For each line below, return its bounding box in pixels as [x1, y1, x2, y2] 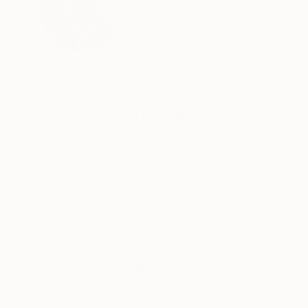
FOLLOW [259, 29, 303, 41]
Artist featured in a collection [55, 108, 221, 123]
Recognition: [38, 90, 111, 105]
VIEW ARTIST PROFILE [136, 29, 248, 41]
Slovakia [136, 10, 185, 25]
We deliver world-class [60, 276, 178, 291]
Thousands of [80, 243, 154, 258]
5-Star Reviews [78, 260, 160, 274]
